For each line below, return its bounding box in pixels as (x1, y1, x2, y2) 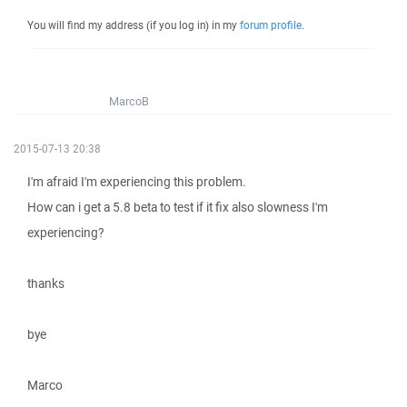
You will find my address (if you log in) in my (27, 18, 240, 32)
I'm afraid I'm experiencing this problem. (27, 174, 246, 190)
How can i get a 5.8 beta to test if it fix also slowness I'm (27, 199, 328, 215)
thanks (27, 275, 65, 292)
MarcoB (109, 94, 149, 109)
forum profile (240, 18, 302, 32)
